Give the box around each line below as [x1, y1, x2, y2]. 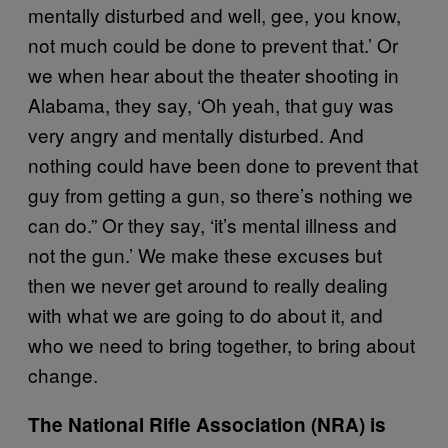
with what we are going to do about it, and [28, 300, 383, 328]
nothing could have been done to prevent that [28, 150, 418, 178]
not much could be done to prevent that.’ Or [28, 30, 398, 58]
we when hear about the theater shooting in [28, 60, 399, 88]
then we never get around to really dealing [28, 270, 388, 298]
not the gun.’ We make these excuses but [28, 240, 382, 268]
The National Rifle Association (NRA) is [28, 410, 386, 438]
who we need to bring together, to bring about [28, 330, 415, 358]
